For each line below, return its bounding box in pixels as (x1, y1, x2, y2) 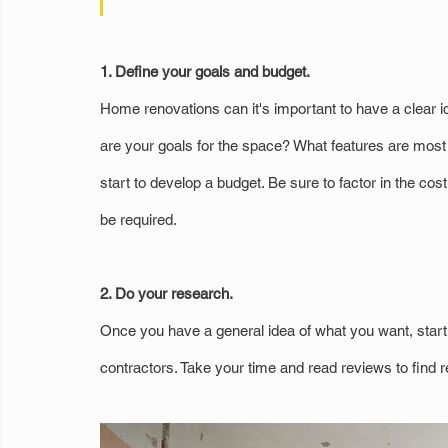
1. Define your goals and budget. (100, 63, 310, 81)
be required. (100, 211, 177, 229)
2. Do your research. (100, 285, 233, 303)
